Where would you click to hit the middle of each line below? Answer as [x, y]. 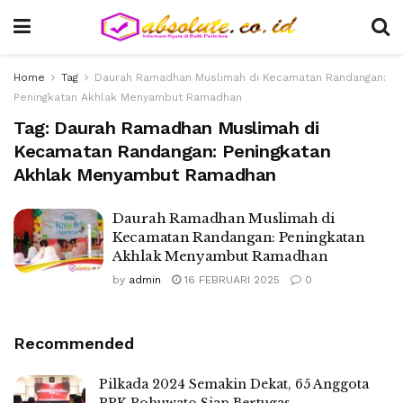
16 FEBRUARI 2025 [230, 280]
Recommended [74, 343]
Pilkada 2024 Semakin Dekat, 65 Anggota [234, 384]
